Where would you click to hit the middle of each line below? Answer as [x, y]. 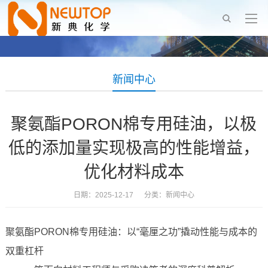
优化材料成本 [134, 172]
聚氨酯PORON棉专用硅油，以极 [134, 124]
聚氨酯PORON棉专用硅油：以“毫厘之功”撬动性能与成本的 [131, 232]
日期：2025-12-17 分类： [119, 195]
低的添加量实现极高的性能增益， [134, 148]
